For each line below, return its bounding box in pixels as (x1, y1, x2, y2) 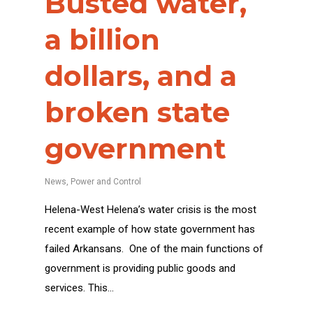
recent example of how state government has (45, 223, 255, 235)
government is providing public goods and (45, 262, 235, 275)
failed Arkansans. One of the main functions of (45, 242, 263, 255)
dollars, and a (45, 59, 237, 93)
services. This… (45, 282, 114, 294)
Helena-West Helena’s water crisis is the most (45, 203, 256, 216)
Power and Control (71, 177, 141, 187)
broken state (45, 95, 230, 129)
